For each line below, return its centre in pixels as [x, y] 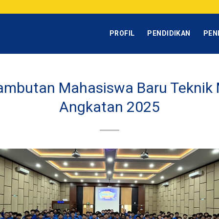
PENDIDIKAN [169, 33]
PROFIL [122, 33]
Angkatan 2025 [109, 107]
